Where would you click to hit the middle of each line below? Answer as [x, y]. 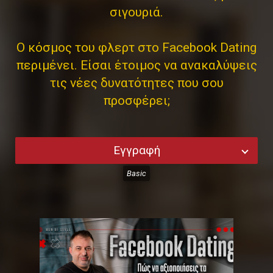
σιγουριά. [136, 12]
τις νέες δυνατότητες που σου [136, 83]
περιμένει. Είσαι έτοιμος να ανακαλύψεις [136, 65]
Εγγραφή [136, 150]
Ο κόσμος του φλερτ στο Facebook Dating [136, 48]
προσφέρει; [136, 101]
